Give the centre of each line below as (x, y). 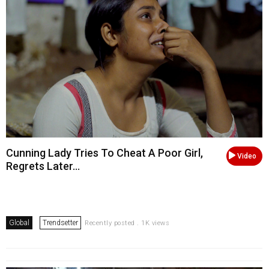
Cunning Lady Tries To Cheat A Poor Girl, (104, 153)
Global (19, 222)
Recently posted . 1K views (127, 223)
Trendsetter (60, 222)
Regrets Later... (43, 166)
